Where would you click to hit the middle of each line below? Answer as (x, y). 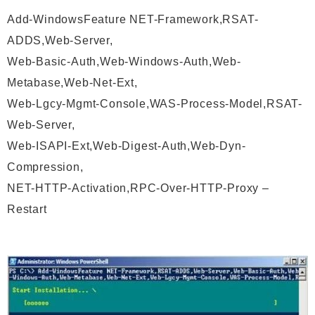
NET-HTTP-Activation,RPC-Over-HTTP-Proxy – (138, 188)
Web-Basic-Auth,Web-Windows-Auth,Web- (124, 62)
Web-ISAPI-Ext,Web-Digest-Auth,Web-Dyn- (127, 146)
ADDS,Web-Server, (60, 41)
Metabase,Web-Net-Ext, (72, 83)
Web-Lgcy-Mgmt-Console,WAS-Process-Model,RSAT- (155, 104)
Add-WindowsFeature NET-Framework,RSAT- (133, 20)
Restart (27, 210)
